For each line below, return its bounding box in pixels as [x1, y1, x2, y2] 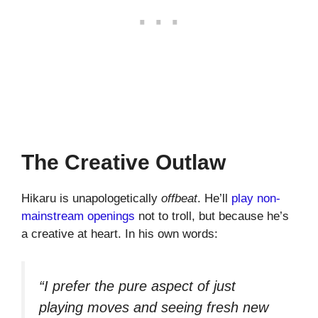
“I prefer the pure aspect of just [39, 278, 236, 294]
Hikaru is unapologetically [21, 192, 161, 206]
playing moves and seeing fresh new [39, 299, 268, 315]
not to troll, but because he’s [135, 209, 289, 224]
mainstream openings [21, 209, 135, 224]
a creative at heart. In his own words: [21, 227, 218, 241]
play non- [231, 192, 280, 206]
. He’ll [197, 192, 231, 206]
